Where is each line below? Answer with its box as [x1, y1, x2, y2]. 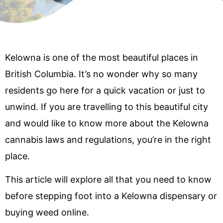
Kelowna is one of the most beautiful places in [5, 52, 198, 63]
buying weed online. [5, 207, 89, 218]
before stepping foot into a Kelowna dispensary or [5, 190, 217, 201]
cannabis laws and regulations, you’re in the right [5, 134, 211, 145]
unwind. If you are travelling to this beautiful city [5, 101, 208, 112]
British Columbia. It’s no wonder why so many [5, 68, 198, 79]
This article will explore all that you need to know [5, 174, 212, 185]
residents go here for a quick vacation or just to [5, 85, 205, 96]
